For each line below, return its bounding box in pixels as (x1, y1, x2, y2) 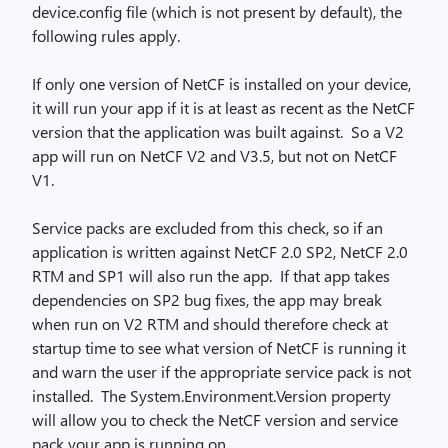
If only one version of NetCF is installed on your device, (32, 73, 411, 94)
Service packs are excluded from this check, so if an (32, 217, 383, 238)
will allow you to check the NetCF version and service (32, 409, 398, 430)
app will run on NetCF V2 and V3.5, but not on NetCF (32, 145, 397, 166)
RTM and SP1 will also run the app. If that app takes (32, 265, 390, 286)
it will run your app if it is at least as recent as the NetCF (32, 97, 415, 118)
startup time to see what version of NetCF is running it (32, 337, 406, 358)
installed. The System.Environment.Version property (32, 385, 391, 406)
